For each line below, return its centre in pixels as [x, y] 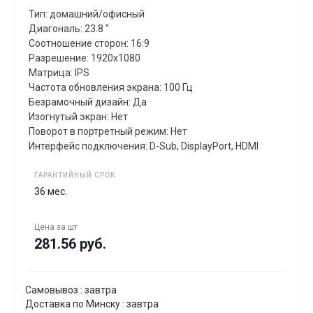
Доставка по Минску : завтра [92, 304]
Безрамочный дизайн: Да [88, 102]
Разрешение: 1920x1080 [85, 58]
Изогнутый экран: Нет [78, 116]
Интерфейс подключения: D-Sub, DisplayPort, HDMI [144, 146]
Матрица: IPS [59, 72]
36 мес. [51, 191]
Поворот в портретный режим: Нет [108, 131]
